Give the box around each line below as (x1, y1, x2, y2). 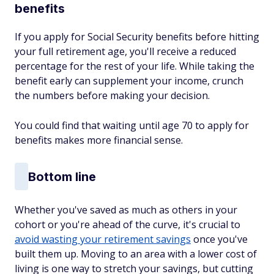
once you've (191, 232, 248, 246)
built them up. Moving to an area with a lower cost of (15, 247, 257, 261)
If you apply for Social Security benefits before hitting (15, 30, 259, 43)
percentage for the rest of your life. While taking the (15, 59, 254, 73)
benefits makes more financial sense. (15, 133, 183, 147)
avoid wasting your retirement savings (15, 232, 191, 246)
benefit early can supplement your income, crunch (15, 74, 243, 87)
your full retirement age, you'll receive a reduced (15, 45, 236, 58)
